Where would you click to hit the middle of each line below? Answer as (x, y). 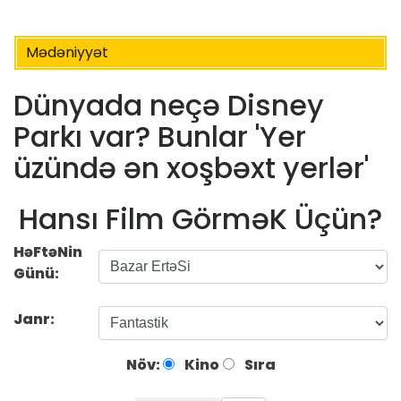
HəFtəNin (48, 252)
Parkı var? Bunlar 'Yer (160, 137)
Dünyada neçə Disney (169, 106)
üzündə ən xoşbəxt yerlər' (191, 168)
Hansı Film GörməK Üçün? (200, 218)
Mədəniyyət (67, 52)
